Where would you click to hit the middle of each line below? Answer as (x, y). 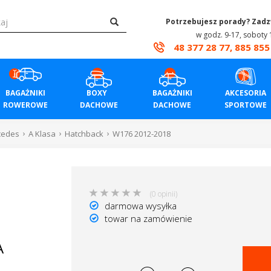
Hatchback (84, 134)
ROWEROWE (25, 105)
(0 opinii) (163, 194)
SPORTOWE (245, 105)
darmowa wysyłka (139, 206)
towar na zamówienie (147, 218)
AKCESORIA (245, 93)
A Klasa (42, 134)
